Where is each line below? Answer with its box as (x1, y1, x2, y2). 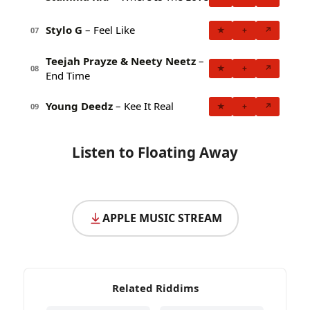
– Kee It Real (113, 99, 174, 113)
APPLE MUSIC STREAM (102, 210, 222, 226)
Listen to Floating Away (72, 142, 238, 162)
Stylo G (46, 23, 82, 37)
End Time (46, 68, 90, 82)
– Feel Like (82, 23, 135, 37)
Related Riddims (111, 280, 199, 295)
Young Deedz (46, 99, 113, 113)
